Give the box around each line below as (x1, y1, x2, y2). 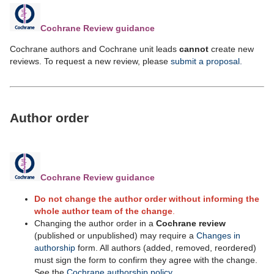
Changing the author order (34, 218, 139, 228)
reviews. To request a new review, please (10, 56, 171, 67)
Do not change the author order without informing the (34, 193, 259, 204)
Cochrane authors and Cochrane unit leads (10, 44, 179, 54)
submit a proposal (171, 56, 240, 67)
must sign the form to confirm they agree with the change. (34, 254, 257, 265)
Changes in (196, 230, 240, 240)
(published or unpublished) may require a (34, 230, 196, 240)
